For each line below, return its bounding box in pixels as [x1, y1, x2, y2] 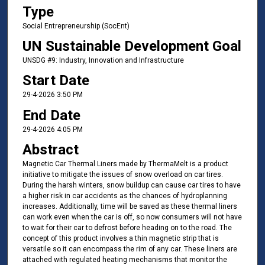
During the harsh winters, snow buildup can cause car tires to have [22, 181, 241, 190]
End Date [22, 106, 80, 124]
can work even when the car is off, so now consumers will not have [22, 213, 242, 222]
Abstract [22, 141, 79, 159]
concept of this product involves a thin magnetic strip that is [22, 234, 219, 243]
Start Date [22, 72, 89, 89]
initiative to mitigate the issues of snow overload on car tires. [22, 170, 223, 179]
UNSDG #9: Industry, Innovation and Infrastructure [22, 56, 184, 65]
